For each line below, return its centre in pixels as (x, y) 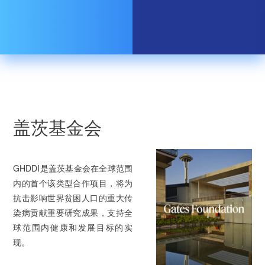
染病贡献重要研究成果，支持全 (73, 212)
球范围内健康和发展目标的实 (73, 227)
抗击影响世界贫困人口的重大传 (73, 198)
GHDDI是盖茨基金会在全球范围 (73, 168)
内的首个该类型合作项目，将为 (73, 183)
